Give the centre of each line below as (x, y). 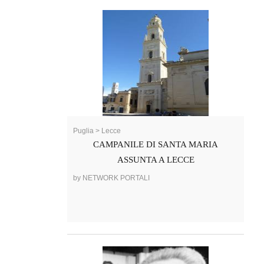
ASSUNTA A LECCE (156, 160)
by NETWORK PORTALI (111, 178)
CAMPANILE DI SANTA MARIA (156, 145)
